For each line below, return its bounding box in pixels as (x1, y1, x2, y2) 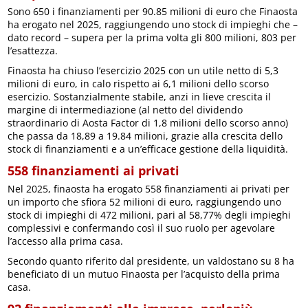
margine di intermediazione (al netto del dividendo (8, 103, 243, 117)
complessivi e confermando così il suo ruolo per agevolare (8, 221, 276, 235)
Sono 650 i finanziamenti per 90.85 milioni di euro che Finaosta (8, 5, 298, 19)
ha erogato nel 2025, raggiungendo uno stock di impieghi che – (8, 18, 298, 32)
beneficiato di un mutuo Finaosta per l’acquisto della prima (8, 267, 280, 281)
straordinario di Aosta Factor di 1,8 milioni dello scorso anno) (8, 116, 289, 130)
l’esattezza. (8, 44, 58, 58)
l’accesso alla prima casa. (8, 234, 124, 248)
